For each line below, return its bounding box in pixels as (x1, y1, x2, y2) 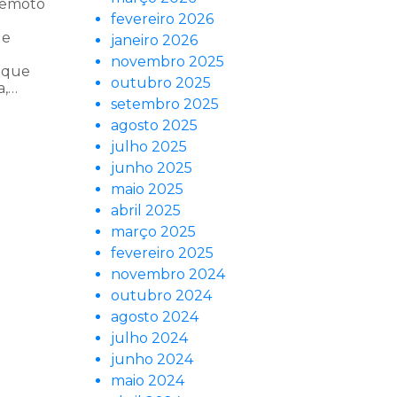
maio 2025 (111, 181, 183, 198)
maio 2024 (111, 372, 184, 390)
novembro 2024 (111, 266, 225, 284)
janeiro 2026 (111, 32, 198, 50)
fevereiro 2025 (111, 245, 214, 262)
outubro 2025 (111, 74, 211, 92)
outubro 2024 (111, 287, 212, 305)
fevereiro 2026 (111, 11, 214, 28)
